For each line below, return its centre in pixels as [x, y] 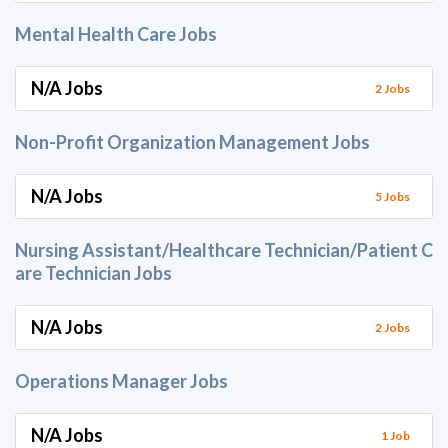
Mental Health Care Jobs [116, 34]
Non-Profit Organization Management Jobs [192, 142]
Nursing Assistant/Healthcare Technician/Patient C [224, 250]
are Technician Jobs [93, 273]
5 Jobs [392, 196]
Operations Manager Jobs [121, 381]
